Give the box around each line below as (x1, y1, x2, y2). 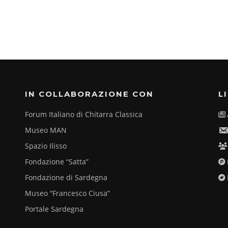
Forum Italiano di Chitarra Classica (25, 109, 142, 120)
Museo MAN (25, 125, 67, 135)
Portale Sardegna (25, 204, 83, 214)
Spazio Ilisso (25, 141, 67, 151)
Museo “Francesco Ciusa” (25, 188, 110, 198)
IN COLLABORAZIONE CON (25, 89, 154, 99)
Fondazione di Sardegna (25, 173, 107, 183)
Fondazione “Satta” (25, 157, 89, 167)
